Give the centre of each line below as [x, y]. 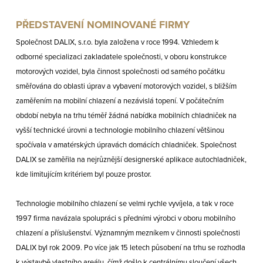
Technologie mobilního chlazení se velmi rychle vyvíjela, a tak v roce [124, 204]
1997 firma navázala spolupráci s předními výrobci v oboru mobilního [125, 219]
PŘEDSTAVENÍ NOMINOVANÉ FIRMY [102, 25]
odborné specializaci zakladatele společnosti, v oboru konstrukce [121, 57]
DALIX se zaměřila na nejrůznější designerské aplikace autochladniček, [131, 160]
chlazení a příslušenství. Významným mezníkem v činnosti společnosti [128, 233]
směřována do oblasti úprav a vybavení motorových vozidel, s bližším [126, 87]
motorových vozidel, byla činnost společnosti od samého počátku [120, 72]
